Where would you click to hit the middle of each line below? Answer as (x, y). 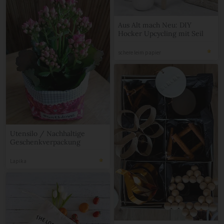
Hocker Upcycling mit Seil (161, 34)
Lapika (18, 162)
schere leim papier (139, 53)
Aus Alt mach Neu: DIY (155, 26)
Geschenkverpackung (45, 143)
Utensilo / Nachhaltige (47, 135)
